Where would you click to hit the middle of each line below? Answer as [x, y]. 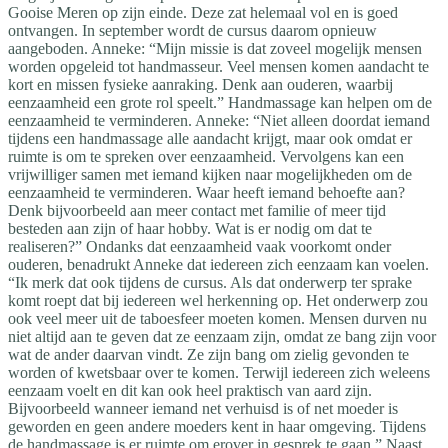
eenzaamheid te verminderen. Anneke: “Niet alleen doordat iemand [219, 120]
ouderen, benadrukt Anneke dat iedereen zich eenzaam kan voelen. [218, 264]
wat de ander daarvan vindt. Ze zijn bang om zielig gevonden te [208, 354]
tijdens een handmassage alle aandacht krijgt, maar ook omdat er [210, 138]
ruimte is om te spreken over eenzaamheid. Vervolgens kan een [206, 156]
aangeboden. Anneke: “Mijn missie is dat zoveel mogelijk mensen [215, 48]
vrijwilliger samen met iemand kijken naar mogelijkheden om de [210, 174]
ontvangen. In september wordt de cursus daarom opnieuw [192, 30]
